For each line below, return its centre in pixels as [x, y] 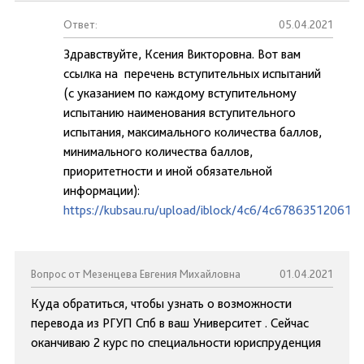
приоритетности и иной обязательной [168, 171]
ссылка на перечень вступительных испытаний [192, 74]
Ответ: [80, 24]
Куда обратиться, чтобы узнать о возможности [161, 303]
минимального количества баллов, [158, 152]
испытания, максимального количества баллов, [193, 132]
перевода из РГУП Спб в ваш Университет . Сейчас [170, 323]
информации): [102, 191]
